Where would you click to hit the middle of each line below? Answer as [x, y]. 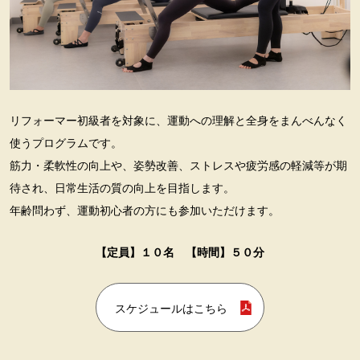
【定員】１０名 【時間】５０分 [180, 253]
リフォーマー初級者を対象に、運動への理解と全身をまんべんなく [178, 121]
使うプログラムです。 [66, 143]
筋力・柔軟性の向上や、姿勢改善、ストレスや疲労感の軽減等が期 [178, 166]
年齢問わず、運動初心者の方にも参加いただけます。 [145, 211]
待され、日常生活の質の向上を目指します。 [122, 188]
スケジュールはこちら [171, 309]
